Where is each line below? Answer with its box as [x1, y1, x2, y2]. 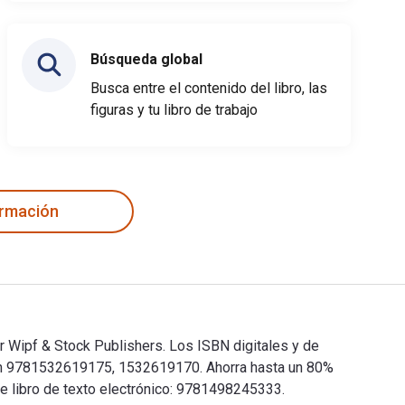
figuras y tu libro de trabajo [90, 100, 258, 118]
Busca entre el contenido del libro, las [90, 79, 327, 97]
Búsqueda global [90, 50, 202, 68]
